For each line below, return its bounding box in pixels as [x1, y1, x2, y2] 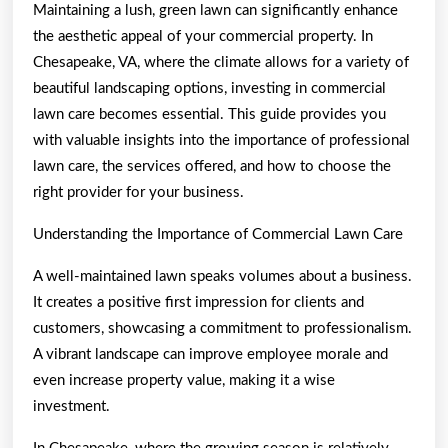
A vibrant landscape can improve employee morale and [33, 346, 388, 362]
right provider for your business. [33, 184, 244, 200]
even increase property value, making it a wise [33, 372, 335, 388]
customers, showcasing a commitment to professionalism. [33, 320, 412, 336]
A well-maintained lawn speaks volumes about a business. [33, 268, 412, 284]
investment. [33, 398, 110, 414]
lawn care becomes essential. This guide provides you [33, 106, 386, 122]
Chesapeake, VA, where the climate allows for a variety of [33, 54, 409, 70]
